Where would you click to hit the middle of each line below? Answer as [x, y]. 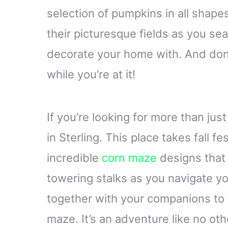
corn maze [129, 158]
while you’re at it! [91, 74]
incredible [74, 158]
